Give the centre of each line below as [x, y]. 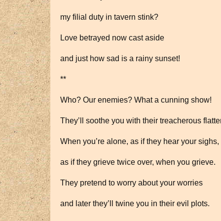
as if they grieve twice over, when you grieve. [138, 162]
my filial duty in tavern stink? [109, 17]
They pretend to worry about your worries [131, 183]
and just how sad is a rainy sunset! [120, 58]
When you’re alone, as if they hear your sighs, [140, 141]
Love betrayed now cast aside [112, 38]
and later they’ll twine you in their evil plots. [135, 203]
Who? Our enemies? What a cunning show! [136, 100]
